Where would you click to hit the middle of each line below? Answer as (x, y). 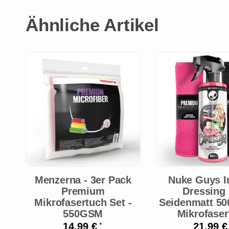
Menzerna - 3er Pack (83, 180)
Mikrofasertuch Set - (83, 202)
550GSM (83, 213)
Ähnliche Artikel (92, 25)
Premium (83, 191)
